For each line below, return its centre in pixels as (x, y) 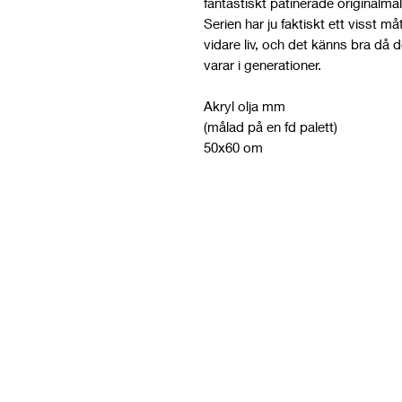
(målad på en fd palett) (271, 127)
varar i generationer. (262, 65)
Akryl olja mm (245, 106)
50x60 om (233, 147)
